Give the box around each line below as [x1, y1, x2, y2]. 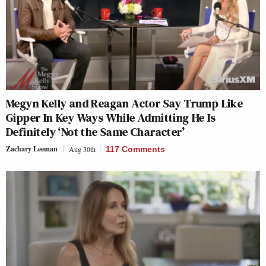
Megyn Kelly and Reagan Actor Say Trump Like [6, 94, 243, 112]
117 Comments [106, 144, 165, 154]
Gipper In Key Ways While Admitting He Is [6, 109, 216, 126]
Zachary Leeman [6, 143, 58, 154]
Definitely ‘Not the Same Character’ [6, 123, 185, 140]
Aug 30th [69, 144, 96, 154]
